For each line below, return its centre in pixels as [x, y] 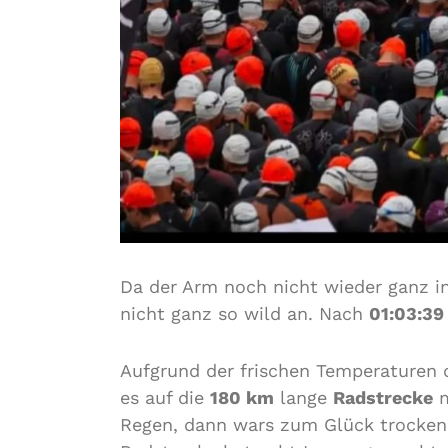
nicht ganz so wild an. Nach [244, 313]
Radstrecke [383, 397]
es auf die [165, 397]
